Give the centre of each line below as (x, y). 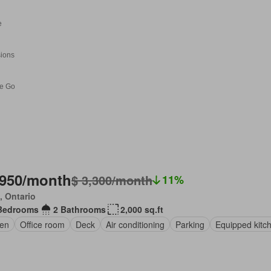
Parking (190, 224)
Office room (43, 224)
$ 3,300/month (112, 180)
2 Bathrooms (80, 209)
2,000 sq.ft (142, 209)
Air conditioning (135, 224)
